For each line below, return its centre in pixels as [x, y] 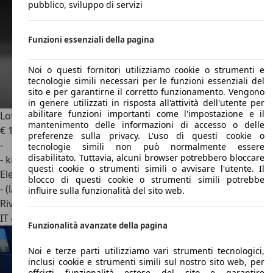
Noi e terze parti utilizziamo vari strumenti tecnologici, [146, 250]
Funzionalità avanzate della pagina [98, 226]
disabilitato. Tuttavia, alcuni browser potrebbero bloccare [146, 158]
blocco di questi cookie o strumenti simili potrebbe [146, 180]
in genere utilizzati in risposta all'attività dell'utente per [146, 103]
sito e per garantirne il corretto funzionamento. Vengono [146, 92]
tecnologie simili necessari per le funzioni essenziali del [146, 81]
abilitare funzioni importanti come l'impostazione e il [146, 114]
